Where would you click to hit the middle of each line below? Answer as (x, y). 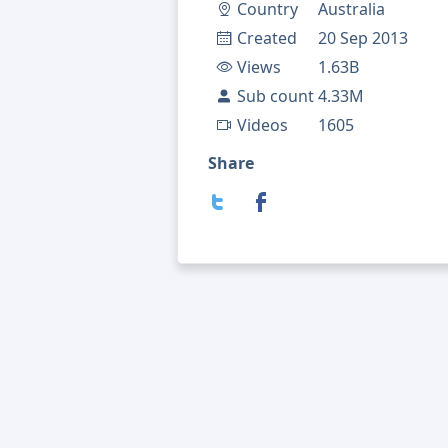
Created (267, 38)
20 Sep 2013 (363, 38)
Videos (262, 125)
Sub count (275, 96)
